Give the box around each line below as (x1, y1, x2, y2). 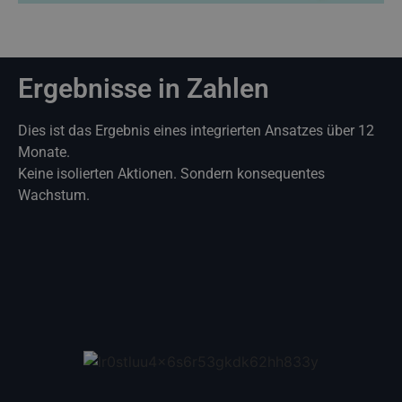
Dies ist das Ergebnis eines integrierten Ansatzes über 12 (18, 121, 374, 139)
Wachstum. (18, 186, 90, 204)
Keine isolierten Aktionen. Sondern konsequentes (18, 164, 325, 182)
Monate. (18, 143, 70, 161)
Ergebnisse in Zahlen (18, 72, 269, 104)
